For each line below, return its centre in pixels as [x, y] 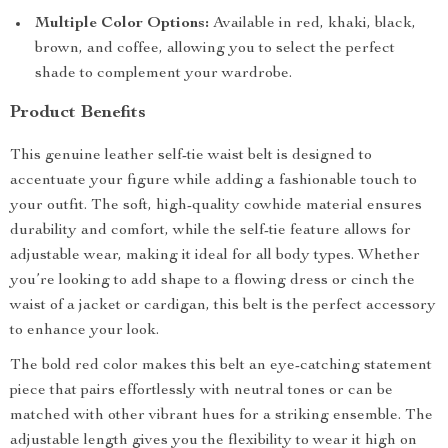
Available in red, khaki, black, [312, 24]
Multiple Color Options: [122, 24]
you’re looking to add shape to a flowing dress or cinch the [212, 281]
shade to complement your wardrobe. [163, 74]
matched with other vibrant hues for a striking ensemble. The [221, 416]
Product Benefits [78, 113]
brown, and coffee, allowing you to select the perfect [215, 49]
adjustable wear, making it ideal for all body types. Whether [215, 256]
